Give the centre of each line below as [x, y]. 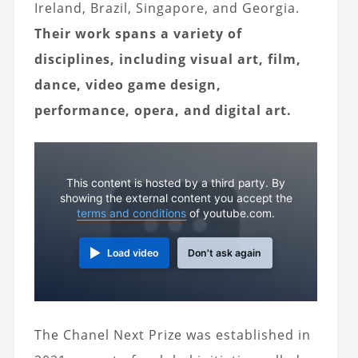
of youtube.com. [231, 213]
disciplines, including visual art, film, [167, 60]
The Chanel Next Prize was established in [172, 335]
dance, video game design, [127, 85]
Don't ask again [225, 253]
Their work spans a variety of [138, 34]
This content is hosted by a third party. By [176, 183]
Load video [133, 253]
